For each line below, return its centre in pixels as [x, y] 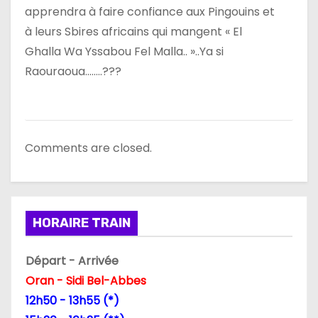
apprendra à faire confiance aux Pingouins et [150, 12]
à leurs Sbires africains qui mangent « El [133, 32]
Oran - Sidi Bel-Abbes [86, 280]
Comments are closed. [88, 148]
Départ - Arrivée [72, 261]
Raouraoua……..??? [73, 72]
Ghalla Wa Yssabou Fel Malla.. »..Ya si [124, 52]
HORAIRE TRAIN [82, 223]
